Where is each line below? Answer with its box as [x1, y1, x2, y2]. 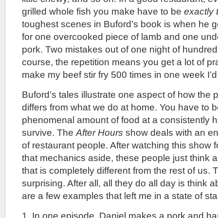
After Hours [76, 127, 123, 138]
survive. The [22, 127, 76, 138]
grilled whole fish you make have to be [22, 6, 184, 17]
